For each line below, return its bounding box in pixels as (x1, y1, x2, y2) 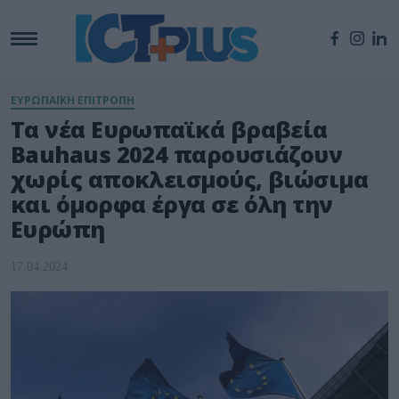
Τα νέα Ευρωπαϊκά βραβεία (11, 114, 328, 145)
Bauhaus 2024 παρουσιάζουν (11, 139, 343, 170)
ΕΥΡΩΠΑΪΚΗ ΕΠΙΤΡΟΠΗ (11, 93, 134, 109)
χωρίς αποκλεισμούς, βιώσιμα (11, 164, 369, 195)
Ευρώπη (11, 214, 105, 245)
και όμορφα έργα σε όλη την (11, 189, 333, 220)
